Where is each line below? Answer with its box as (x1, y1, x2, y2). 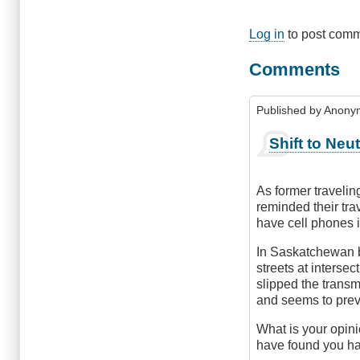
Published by (256, 104, 325, 117)
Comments (249, 59, 341, 80)
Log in (249, 27, 285, 42)
